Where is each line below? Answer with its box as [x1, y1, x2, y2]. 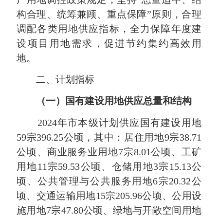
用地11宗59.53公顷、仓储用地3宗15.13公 [17, 161, 201, 172]
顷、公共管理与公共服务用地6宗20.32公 [17, 175, 201, 186]
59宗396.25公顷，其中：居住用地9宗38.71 [17, 131, 201, 143]
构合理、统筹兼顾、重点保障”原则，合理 [17, 8, 201, 19]
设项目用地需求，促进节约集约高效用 [17, 37, 201, 49]
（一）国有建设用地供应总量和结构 [36, 95, 192, 107]
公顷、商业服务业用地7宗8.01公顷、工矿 [17, 146, 201, 157]
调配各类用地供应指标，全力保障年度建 [17, 23, 201, 34]
